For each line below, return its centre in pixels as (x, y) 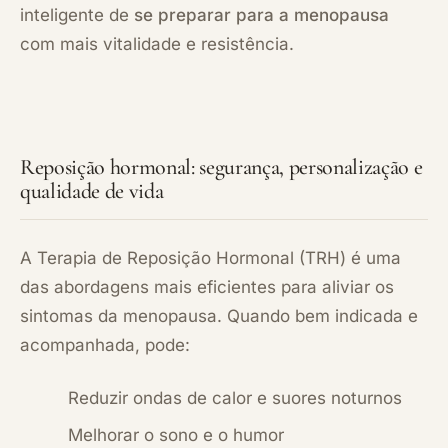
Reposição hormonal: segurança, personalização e (221, 166)
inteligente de (77, 14)
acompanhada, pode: (105, 344)
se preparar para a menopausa (261, 14)
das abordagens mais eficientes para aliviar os (207, 286)
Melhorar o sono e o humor (176, 434)
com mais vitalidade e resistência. (157, 43)
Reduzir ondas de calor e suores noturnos (235, 397)
